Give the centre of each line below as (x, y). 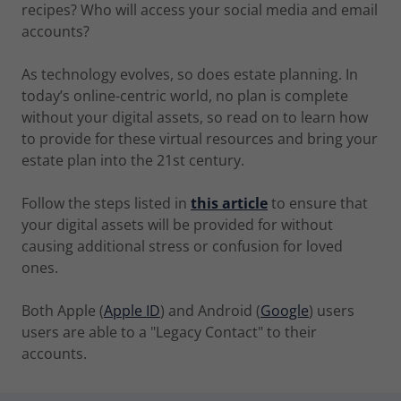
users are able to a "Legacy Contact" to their (169, 332)
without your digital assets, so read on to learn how (195, 117)
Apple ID (132, 311)
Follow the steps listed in (106, 203)
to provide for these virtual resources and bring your (200, 139)
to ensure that (320, 203)
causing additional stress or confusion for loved (182, 246)
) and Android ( (210, 311)
